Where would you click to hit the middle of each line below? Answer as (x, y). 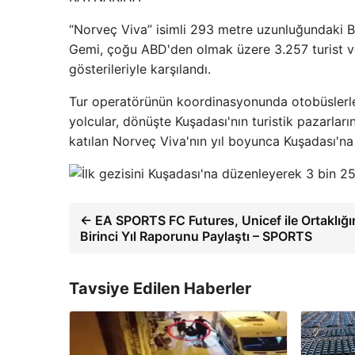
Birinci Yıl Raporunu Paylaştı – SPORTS (196, 236)
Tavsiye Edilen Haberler (160, 288)
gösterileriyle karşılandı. (140, 69)
